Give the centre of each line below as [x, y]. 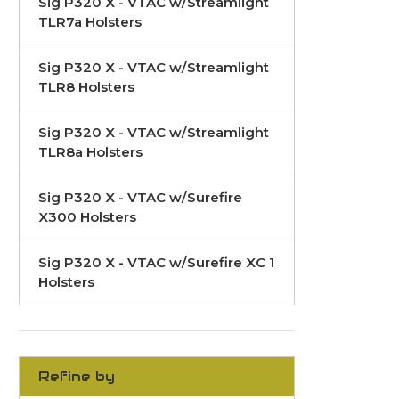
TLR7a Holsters [90, 22]
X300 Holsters [87, 217]
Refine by [77, 377]
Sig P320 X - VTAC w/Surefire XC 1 [156, 263]
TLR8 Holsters [86, 87]
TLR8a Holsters [90, 152]
